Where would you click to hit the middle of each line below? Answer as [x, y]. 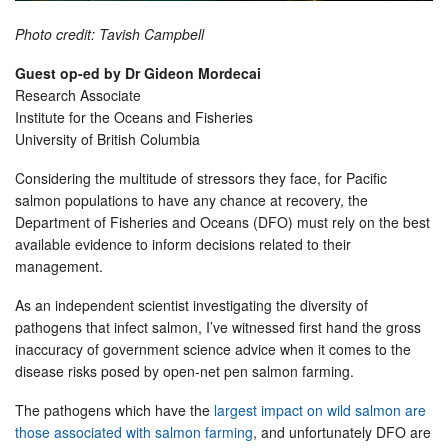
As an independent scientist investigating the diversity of [191, 304]
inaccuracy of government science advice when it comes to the [213, 348]
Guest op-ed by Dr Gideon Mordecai [140, 72]
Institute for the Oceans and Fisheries [136, 116]
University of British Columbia [109, 138]
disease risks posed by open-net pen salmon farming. [188, 370]
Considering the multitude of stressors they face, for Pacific [201, 177]
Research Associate [80, 94]
